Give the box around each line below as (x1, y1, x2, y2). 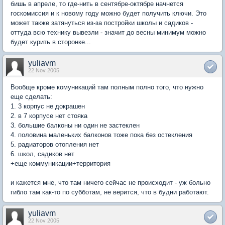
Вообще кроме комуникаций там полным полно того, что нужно (11, 83, 203, 91)
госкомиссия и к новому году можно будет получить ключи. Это (11, 10, 206, 17)
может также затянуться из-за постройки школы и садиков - (11, 19, 193, 27)
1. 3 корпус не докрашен (11, 102, 85, 110)
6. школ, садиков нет (11, 150, 74, 158)
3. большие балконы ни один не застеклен (11, 122, 140, 129)
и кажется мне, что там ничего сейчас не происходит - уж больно (11, 179, 210, 186)
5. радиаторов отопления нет (11, 141, 99, 148)
